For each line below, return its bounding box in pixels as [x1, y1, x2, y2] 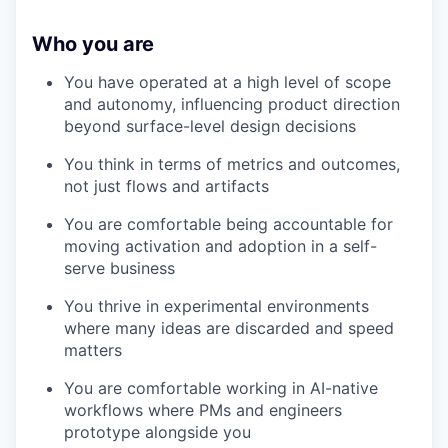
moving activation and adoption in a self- [64, 235, 377, 256]
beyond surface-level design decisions [64, 115, 356, 136]
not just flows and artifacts [64, 175, 269, 196]
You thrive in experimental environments [64, 295, 369, 316]
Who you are [32, 31, 154, 56]
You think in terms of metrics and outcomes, [64, 153, 400, 174]
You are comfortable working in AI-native [64, 377, 378, 398]
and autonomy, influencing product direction [64, 93, 400, 114]
